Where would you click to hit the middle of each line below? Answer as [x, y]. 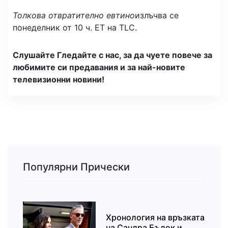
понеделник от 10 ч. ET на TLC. [75, 27]
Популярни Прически [76, 167]
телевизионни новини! [59, 79]
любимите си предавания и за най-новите [99, 67]
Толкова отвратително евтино [74, 15]
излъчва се [157, 15]
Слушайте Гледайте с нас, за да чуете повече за [112, 55]
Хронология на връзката [155, 218]
